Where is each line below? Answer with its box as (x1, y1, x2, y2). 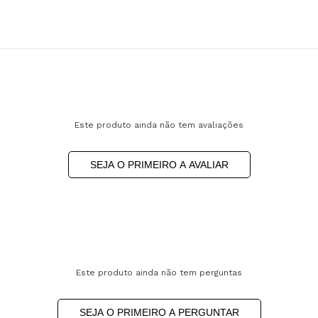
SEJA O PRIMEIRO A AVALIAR (89, 158, 229, 170)
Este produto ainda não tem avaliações (75, 119, 243, 130)
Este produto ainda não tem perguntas (76, 268, 242, 278)
